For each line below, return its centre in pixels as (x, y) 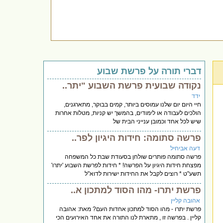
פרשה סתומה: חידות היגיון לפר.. (137, 138)
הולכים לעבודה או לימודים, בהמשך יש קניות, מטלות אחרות (128, 113)
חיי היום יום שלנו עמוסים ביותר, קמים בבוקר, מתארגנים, (133, 104)
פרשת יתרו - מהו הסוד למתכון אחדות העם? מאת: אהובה (130, 209)
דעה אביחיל (185, 148)
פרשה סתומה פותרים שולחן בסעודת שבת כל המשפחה (133, 157)
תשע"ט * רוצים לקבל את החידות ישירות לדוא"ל (143, 173)
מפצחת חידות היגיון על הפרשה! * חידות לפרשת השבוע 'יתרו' (126, 165)
